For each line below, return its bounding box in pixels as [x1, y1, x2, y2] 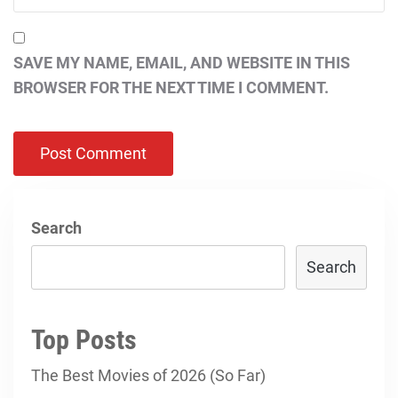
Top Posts [31, 324, 137, 355]
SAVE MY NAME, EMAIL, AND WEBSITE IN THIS [13, 53, 350, 72]
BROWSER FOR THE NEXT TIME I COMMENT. [13, 78, 329, 97]
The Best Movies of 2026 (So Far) [31, 366, 266, 385]
